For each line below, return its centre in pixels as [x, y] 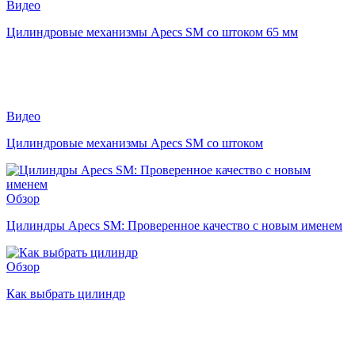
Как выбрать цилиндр [66, 293]
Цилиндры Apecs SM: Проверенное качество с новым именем [174, 225]
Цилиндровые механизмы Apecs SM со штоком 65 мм [152, 32]
